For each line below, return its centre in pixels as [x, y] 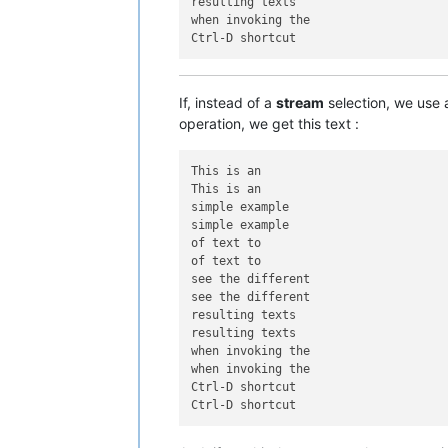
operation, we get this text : [269, 123]
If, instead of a [227, 102]
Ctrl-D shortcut [244, 387]
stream [300, 102]
